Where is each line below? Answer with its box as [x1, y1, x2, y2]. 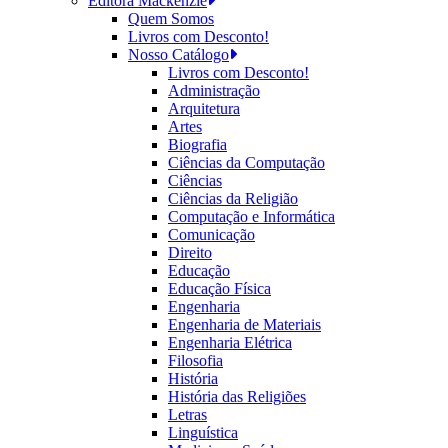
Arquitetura [168, 100, 240, 117]
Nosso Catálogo [128, 46, 229, 63]
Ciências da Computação [168, 154, 325, 171]
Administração [168, 82, 260, 99]
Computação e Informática [168, 208, 335, 225]
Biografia [168, 136, 227, 153]
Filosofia [168, 352, 223, 369]
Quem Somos [128, 10, 214, 27]
